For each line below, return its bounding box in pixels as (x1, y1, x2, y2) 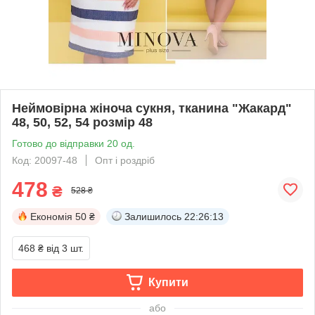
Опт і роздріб (95, 154, 155, 166)
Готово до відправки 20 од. (12, 137, 135, 149)
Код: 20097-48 (12, 154, 77, 166)
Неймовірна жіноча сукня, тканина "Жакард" (12, 101, 292, 115)
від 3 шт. (46, 242, 84, 254)
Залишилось (124, 210, 181, 222)
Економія (30, 210, 72, 222)
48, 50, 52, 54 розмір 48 (12, 115, 153, 129)
